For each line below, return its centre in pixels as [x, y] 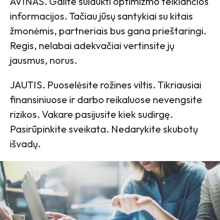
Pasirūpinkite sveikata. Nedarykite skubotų [104, 129]
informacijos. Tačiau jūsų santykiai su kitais [101, 16]
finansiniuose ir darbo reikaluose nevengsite [106, 100]
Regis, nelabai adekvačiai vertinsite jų [92, 46]
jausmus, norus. [43, 60]
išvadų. [25, 144]
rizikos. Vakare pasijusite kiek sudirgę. [91, 114]
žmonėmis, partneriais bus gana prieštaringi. [108, 31]
